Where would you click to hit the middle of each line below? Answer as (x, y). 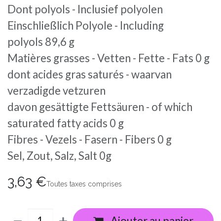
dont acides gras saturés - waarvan (90, 74)
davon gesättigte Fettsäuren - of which (100, 107)
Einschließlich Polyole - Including (86, 26)
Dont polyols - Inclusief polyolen (85, 9)
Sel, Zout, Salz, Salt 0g (59, 156)
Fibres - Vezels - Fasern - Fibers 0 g (90, 140)
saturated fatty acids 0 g (66, 123)
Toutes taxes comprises (84, 184)
